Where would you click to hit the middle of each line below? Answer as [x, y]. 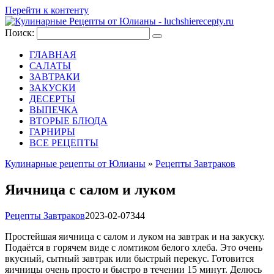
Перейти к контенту [47, 10]
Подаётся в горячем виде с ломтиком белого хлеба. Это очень [134, 247]
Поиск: [21, 33]
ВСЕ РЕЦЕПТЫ [64, 143]
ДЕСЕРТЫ [52, 99]
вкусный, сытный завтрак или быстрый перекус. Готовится [129, 258]
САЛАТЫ [50, 66]
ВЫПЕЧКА [54, 110]
